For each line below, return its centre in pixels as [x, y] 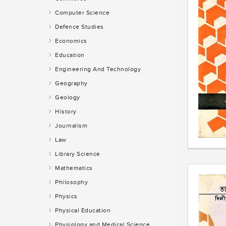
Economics [70, 41]
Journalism [70, 126]
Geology [67, 98]
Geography [70, 83]
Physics [65, 196]
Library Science [77, 154]
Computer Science [81, 13]
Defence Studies [78, 27]
